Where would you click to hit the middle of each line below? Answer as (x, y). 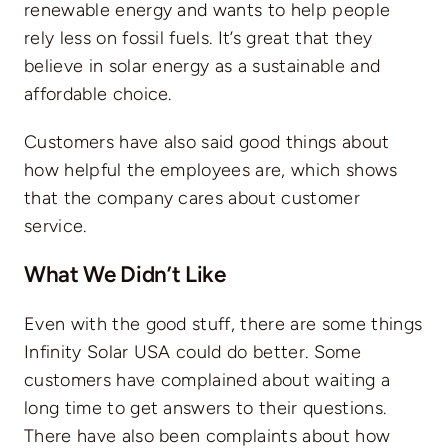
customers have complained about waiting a (207, 379)
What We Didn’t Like (124, 275)
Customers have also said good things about (206, 141)
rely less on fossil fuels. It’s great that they (198, 37)
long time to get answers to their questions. (205, 407)
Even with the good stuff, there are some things (223, 323)
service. (55, 225)
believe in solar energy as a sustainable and (202, 65)
